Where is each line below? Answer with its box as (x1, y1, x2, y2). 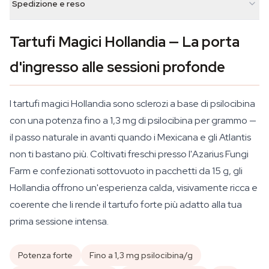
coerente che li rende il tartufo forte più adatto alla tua (10, 198, 242, 211)
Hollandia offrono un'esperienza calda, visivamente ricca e (10, 181, 258, 194)
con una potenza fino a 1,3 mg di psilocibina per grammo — (10, 114, 256, 127)
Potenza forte (18, 250, 73, 261)
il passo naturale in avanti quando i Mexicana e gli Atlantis (10, 131, 251, 144)
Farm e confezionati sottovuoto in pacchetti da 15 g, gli (10, 165, 243, 177)
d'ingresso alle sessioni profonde (10, 58, 225, 76)
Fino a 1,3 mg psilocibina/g (89, 250, 193, 261)
